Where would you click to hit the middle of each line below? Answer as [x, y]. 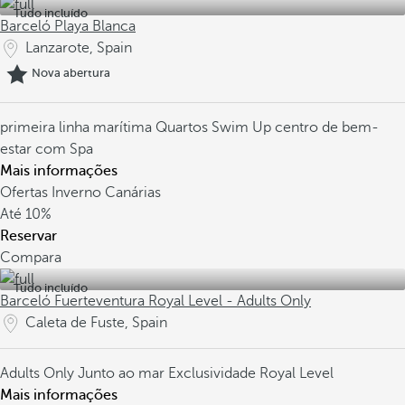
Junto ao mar [123, 373]
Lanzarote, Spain [79, 48]
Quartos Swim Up [215, 127]
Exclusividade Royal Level [251, 373]
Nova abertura [71, 73]
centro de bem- [327, 127]
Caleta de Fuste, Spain [96, 323]
